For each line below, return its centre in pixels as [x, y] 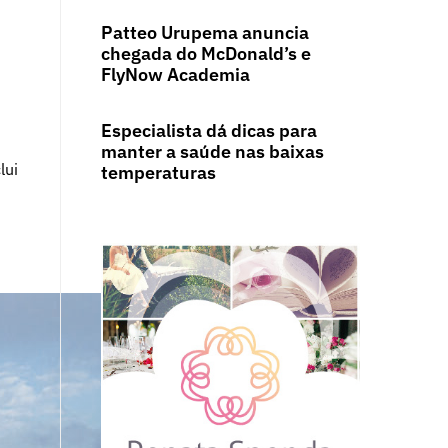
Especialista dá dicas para [208, 131]
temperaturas [160, 173]
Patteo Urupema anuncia [204, 33]
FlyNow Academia [175, 75]
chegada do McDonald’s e [205, 54]
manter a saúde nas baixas [212, 152]
